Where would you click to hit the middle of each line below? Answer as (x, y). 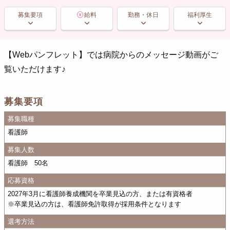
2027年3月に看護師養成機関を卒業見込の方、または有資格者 (100, 194)
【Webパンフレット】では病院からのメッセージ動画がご (111, 55)
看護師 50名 (28, 163)
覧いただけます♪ (35, 69)
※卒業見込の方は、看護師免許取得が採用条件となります (95, 204)
